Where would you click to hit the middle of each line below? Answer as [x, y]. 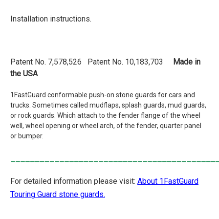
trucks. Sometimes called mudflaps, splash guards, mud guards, [108, 105]
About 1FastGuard [168, 181]
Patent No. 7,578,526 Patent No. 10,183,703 [92, 62]
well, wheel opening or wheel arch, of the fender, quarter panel [106, 125]
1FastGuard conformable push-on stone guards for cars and [103, 95]
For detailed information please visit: [74, 181]
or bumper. [27, 136]
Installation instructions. [51, 19]
